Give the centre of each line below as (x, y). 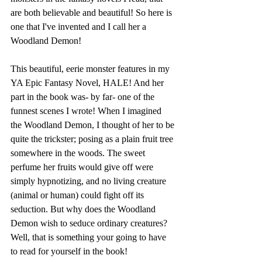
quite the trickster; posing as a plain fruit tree (93, 139)
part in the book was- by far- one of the (84, 96)
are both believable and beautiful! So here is (92, 12)
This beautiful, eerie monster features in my (91, 68)
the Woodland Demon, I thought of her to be (94, 125)
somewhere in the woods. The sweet (79, 153)
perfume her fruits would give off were (83, 167)
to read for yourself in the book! (69, 251)
